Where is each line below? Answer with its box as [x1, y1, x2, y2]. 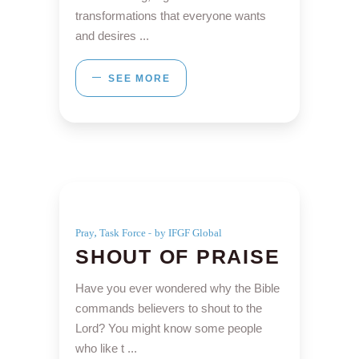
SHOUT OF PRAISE [75, 244, 280, 268]
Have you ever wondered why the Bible [75, 280, 280, 295]
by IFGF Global [155, 226, 222, 239]
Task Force [99, 226, 146, 239]
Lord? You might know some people [75, 321, 262, 335]
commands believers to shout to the [75, 301, 262, 315]
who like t [75, 341, 127, 355]
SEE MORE [108, 72, 171, 84]
